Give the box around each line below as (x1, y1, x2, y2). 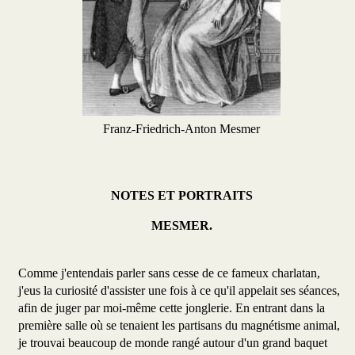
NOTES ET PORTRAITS (110, 189, 253, 203)
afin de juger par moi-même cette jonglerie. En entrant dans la (18, 301, 325, 315)
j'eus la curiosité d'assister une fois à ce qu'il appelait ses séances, (18, 284, 340, 298)
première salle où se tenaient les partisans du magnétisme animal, (18, 319, 340, 333)
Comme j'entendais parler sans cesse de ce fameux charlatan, (18, 266, 320, 281)
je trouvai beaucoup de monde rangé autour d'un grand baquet (18, 336, 327, 350)
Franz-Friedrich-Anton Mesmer (103, 122, 260, 136)
